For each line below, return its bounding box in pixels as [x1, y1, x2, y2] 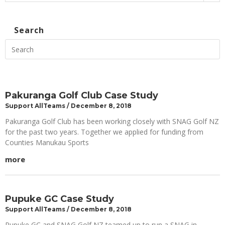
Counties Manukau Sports [5, 138, 89, 148]
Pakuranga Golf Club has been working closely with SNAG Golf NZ [5, 117, 219, 127]
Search [14, 25, 44, 36]
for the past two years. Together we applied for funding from [5, 127, 203, 137]
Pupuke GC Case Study [5, 193, 114, 205]
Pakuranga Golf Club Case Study [5, 90, 158, 101]
